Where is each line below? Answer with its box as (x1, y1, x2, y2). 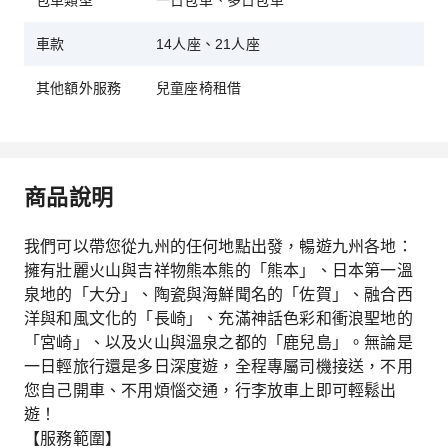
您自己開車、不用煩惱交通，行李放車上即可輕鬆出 (24, 379, 397, 401)
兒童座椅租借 (156, 80, 242, 96)
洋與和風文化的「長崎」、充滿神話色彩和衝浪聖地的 (24, 307, 413, 329)
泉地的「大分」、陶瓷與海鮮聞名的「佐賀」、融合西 (24, 283, 413, 305)
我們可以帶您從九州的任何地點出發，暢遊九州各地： (24, 235, 413, 257)
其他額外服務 (36, 80, 122, 96)
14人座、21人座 (156, 36, 260, 52)
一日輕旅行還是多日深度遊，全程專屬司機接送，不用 (24, 355, 413, 377)
